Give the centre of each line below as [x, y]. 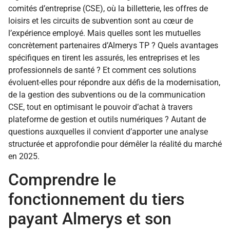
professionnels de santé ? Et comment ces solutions [102, 70]
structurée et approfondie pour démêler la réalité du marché [115, 144]
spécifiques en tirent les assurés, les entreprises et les [104, 58]
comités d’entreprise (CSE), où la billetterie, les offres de [108, 9]
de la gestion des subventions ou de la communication [107, 95]
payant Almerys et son [90, 219]
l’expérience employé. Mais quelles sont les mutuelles [104, 33]
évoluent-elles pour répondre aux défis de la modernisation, [114, 83]
